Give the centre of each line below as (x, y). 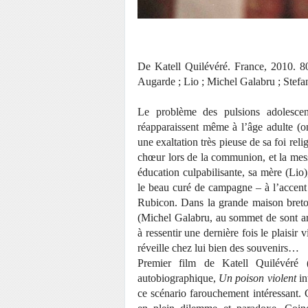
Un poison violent (257, 278)
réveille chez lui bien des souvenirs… (218, 248)
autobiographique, (178, 278)
